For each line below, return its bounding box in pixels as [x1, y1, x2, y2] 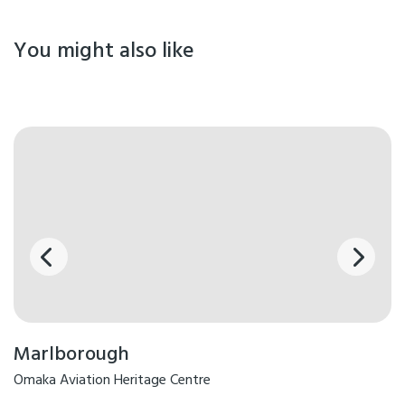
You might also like [14, 33, 194, 69]
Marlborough [14, 339, 129, 372]
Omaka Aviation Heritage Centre [14, 369, 211, 393]
